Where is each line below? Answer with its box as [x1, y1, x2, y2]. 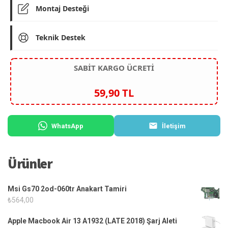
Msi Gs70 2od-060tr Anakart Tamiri [8, 185, 127, 193]
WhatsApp [51, 122, 83, 130]
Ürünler [8, 155, 52, 173]
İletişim [162, 122, 186, 130]
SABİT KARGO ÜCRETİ [74, 63, 154, 73]
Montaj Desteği [36, 4, 89, 14]
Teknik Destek [36, 33, 85, 43]
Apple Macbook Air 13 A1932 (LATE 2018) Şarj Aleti [8, 217, 177, 225]
